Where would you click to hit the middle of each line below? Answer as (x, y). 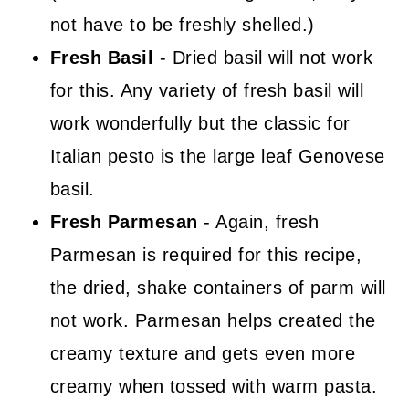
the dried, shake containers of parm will (218, 287)
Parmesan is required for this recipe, (206, 254)
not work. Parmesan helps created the (213, 320)
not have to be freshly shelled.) (182, 24)
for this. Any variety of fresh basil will (207, 90)
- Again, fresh (262, 221)
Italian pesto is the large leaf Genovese (217, 156)
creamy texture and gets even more (203, 353)
